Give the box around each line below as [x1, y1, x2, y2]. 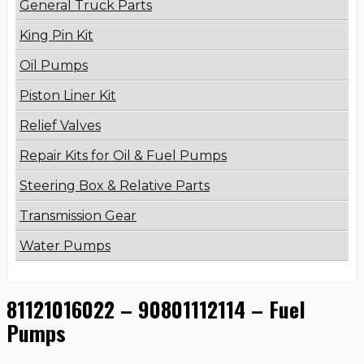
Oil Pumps [19, 58, 88, 74]
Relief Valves [19, 118, 101, 134]
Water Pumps [19, 238, 110, 254]
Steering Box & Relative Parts [19, 178, 210, 194]
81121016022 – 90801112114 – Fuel [6, 292, 305, 325]
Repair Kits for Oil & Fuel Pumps [19, 148, 227, 164]
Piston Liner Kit [19, 88, 116, 104]
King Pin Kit [19, 28, 93, 44]
